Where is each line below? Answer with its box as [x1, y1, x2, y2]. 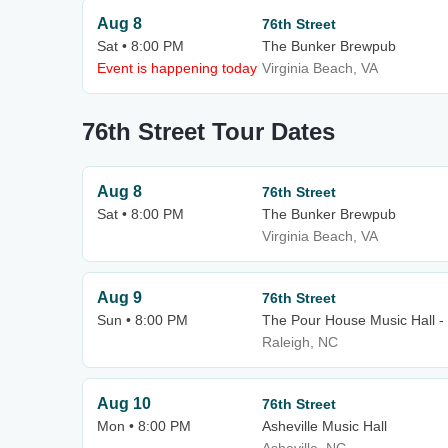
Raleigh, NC [262, 334, 338, 350]
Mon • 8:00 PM [97, 418, 191, 434]
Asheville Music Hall [262, 418, 387, 434]
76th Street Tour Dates [82, 118, 335, 145]
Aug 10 [97, 395, 151, 412]
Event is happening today [97, 60, 257, 76]
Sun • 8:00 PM [97, 312, 188, 328]
